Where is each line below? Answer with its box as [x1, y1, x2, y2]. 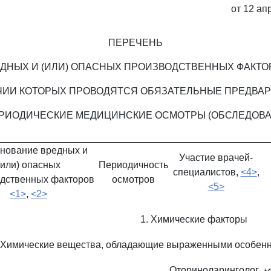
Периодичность [99, 160, 168, 170]
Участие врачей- [179, 152, 253, 163]
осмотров [112, 174, 155, 184]
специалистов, [172, 167, 241, 177]
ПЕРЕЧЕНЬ [108, 38, 163, 48]
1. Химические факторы [140, 214, 247, 224]
